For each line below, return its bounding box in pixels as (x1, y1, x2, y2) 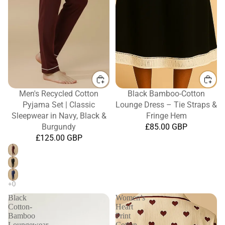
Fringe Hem (146, 111, 187, 121)
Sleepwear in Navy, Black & (11, 111, 106, 121)
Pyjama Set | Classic (23, 100, 95, 110)
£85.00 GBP (145, 122, 187, 132)
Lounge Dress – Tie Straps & (116, 100, 217, 110)
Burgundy (42, 122, 76, 132)
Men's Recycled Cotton (19, 89, 98, 99)
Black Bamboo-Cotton (128, 89, 205, 99)
